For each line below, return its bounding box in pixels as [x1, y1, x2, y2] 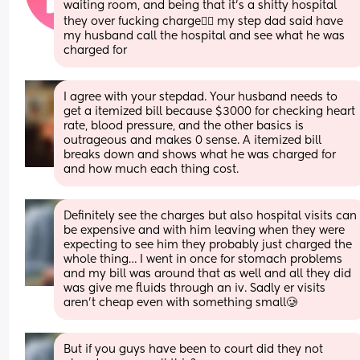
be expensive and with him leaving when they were [63, 224, 346, 236]
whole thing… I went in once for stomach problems [63, 253, 343, 265]
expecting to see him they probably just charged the [63, 239, 353, 251]
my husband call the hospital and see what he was [63, 30, 346, 42]
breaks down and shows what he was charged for [63, 149, 337, 161]
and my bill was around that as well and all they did [63, 268, 352, 280]
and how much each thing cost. [63, 163, 239, 175]
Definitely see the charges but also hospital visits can [63, 210, 358, 222]
